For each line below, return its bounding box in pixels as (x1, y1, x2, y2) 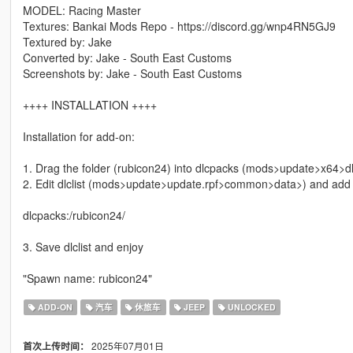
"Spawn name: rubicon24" (22, 270, 152, 287)
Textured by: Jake (22, 34, 112, 50)
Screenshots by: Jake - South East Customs (22, 65, 242, 82)
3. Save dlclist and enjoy (22, 239, 143, 255)
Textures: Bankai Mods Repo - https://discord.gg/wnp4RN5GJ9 (22, 18, 336, 35)
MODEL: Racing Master (22, 2, 141, 19)
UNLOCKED (225, 301, 276, 314)
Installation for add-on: (22, 128, 135, 145)
